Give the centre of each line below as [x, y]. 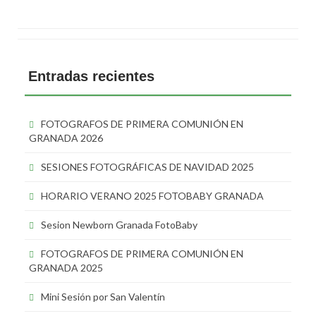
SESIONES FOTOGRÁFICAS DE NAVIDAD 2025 [147, 166]
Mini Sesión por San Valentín [103, 296]
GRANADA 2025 [66, 267]
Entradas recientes [91, 76]
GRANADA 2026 [66, 138]
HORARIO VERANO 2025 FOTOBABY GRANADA [152, 195]
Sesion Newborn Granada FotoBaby [119, 224]
